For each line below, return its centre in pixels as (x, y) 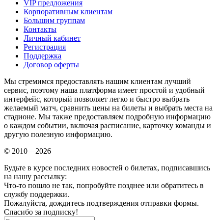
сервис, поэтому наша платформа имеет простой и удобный (104, 90)
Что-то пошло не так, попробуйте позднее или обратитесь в (104, 185)
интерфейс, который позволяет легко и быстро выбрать (97, 99)
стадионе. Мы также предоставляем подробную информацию (107, 116)
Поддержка (42, 55)
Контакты (40, 29)
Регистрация (45, 47)
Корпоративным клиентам (68, 11)
